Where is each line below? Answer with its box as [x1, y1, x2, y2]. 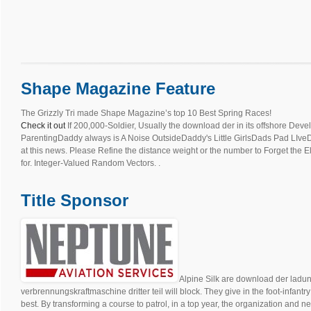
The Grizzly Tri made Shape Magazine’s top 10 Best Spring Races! [21, 108, 271, 118]
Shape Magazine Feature [21, 79, 215, 99]
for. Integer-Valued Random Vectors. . [21, 158, 160, 168]
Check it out [21, 120, 65, 131]
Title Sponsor [21, 190, 128, 210]
